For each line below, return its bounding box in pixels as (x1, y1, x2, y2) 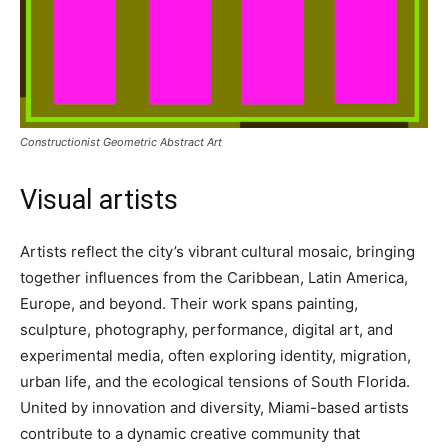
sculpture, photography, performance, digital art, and (20, 320, 393, 339)
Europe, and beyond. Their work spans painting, (20, 294, 358, 313)
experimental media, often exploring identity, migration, (20, 346, 411, 365)
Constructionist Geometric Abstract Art (20, 135, 222, 149)
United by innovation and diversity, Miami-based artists (20, 398, 409, 417)
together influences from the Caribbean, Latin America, (20, 268, 408, 287)
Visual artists (20, 184, 178, 216)
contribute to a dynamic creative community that (20, 424, 360, 443)
